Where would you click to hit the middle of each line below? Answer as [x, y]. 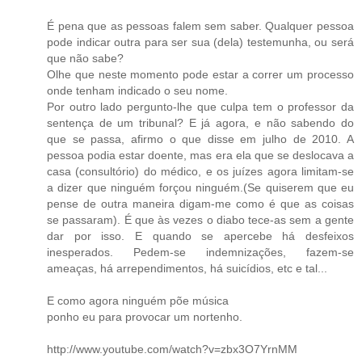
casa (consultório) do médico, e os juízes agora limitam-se [200, 171]
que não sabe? [85, 58]
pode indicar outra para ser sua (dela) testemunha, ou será [200, 42]
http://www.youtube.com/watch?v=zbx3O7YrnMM [172, 349]
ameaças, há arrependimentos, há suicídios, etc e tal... [187, 268]
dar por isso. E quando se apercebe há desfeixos [200, 236]
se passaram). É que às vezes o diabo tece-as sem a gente [200, 219]
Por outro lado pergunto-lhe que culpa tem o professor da [200, 106]
